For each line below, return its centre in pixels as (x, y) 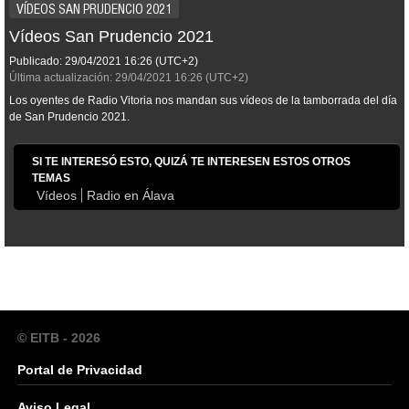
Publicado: (36, 62)
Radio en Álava (131, 196)
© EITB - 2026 (59, 338)
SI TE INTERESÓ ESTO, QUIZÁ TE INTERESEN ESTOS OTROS (191, 162)
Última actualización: (61, 78)
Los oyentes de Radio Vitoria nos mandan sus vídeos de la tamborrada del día (203, 101)
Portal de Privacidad (80, 370)
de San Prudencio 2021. (69, 117)
